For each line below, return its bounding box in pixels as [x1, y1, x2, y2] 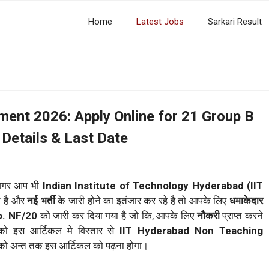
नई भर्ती [24, 195, 55, 207]
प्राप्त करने [219, 210, 264, 222]
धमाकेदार [226, 195, 264, 207]
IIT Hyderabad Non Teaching [119, 225, 264, 237]
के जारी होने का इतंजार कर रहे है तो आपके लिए [55, 195, 227, 207]
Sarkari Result [208, 16, 262, 27]
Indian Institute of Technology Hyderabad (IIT [42, 180, 264, 192]
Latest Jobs [136, 16, 184, 27]
